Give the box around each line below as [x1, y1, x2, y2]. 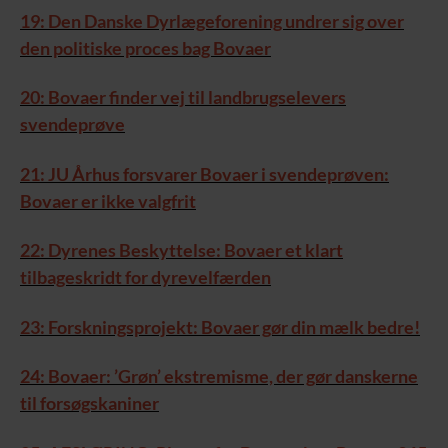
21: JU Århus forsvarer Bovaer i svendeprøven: [20, 162, 389, 185]
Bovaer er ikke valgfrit [20, 189, 196, 212]
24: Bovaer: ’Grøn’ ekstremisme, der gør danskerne [20, 365, 418, 388]
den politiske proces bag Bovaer [20, 36, 271, 59]
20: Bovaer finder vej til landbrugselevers [20, 86, 346, 109]
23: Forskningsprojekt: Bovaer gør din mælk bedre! [20, 315, 420, 338]
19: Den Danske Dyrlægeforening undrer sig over [20, 9, 404, 32]
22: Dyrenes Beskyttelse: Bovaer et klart [20, 239, 343, 262]
